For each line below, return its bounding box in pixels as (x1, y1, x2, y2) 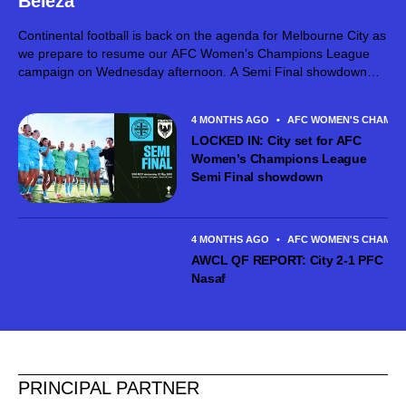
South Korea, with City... (18, 101, 155, 116)
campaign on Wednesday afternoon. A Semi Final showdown (18, 64, 367, 80)
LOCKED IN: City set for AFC (191, 133, 362, 149)
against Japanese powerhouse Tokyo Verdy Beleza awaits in (18, 82, 363, 98)
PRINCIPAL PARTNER (18, 377, 199, 398)
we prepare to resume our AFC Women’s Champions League (18, 46, 370, 62)
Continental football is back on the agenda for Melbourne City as (18, 28, 386, 43)
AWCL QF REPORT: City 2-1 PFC (191, 252, 383, 267)
